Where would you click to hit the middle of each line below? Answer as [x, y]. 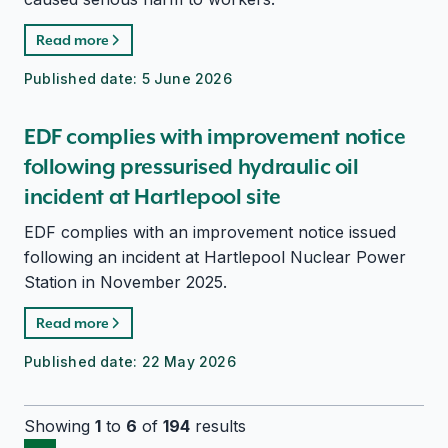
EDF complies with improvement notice [215, 136]
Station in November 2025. [125, 282]
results [218, 426]
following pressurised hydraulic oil [191, 166]
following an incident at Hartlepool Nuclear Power [215, 257]
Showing [59, 426]
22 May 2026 [188, 361]
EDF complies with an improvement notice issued [210, 232]
